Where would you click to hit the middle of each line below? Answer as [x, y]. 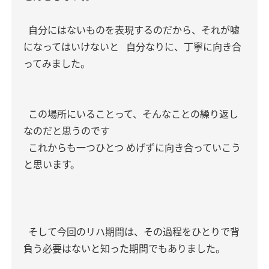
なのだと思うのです [67, 131]
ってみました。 [57, 64]
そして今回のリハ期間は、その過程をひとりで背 [133, 232]
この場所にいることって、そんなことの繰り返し [132, 114]
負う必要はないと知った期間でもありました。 [124, 249]
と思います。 [52, 165]
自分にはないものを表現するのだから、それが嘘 [133, 30]
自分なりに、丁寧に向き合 [183, 47]
